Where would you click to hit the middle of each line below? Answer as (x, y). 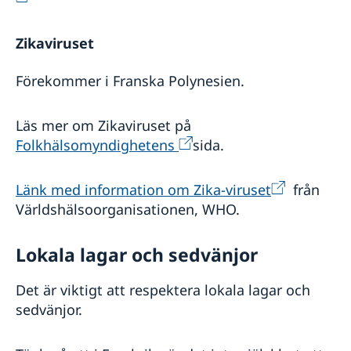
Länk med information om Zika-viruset (143, 190)
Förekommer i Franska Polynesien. (130, 81)
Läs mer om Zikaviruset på (105, 126)
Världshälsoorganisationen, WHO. (128, 210)
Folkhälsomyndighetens (97, 145)
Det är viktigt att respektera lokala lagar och (163, 290)
